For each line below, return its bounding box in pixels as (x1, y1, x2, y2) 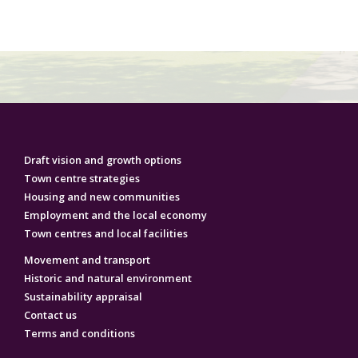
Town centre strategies (24, 171, 140, 186)
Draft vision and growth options (24, 153, 181, 168)
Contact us (24, 308, 77, 323)
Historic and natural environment (24, 271, 192, 286)
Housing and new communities (24, 189, 180, 205)
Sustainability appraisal (24, 289, 142, 304)
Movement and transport (24, 253, 150, 268)
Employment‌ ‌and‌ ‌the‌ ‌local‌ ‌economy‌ (24, 208, 207, 223)
